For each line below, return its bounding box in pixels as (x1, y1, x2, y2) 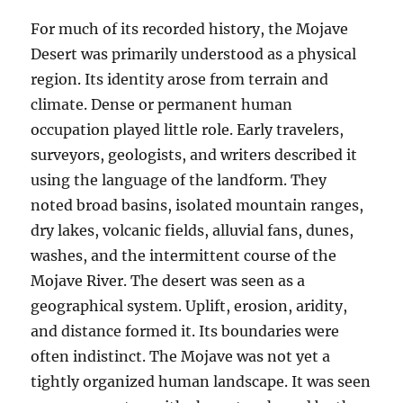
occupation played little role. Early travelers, (31, 121, 345, 139)
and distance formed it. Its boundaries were (31, 322, 340, 340)
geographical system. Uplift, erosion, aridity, (31, 297, 348, 315)
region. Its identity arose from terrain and (31, 70, 329, 88)
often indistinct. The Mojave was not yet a (31, 347, 331, 365)
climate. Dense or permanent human (31, 95, 293, 113)
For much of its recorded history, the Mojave (31, 20, 349, 38)
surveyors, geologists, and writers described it (31, 146, 358, 164)
